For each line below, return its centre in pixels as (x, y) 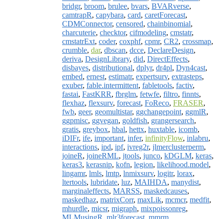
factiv (184, 85)
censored (130, 23)
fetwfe (150, 94)
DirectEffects (167, 59)
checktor (113, 32)
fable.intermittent (112, 85)
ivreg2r (138, 147)
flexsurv (101, 103)
